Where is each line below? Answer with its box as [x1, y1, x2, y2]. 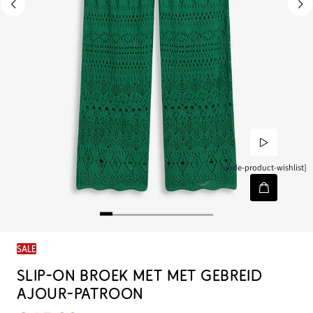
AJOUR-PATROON [17, 285, 144, 303]
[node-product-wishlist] [220, 161, 307, 175]
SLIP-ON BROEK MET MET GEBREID [17, 267, 263, 285]
